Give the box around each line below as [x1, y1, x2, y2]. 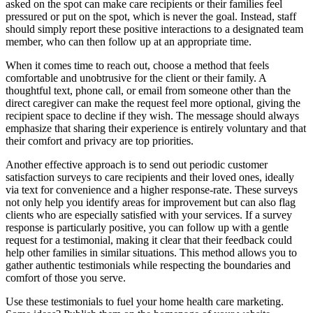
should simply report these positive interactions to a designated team [6, 22, 303, 35]
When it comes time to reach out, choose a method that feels [6, 59, 269, 71]
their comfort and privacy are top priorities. [6, 134, 194, 147]
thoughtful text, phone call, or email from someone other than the [6, 84, 291, 96]
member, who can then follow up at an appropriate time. [6, 35, 252, 48]
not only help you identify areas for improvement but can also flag [6, 196, 296, 208]
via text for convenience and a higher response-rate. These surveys [6, 183, 298, 196]
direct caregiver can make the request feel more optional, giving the [6, 96, 300, 109]
